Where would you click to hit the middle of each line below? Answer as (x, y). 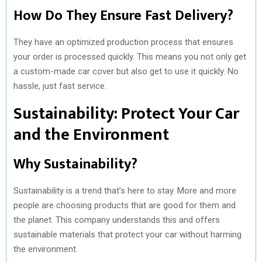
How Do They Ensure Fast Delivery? (123, 15)
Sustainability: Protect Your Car (126, 113)
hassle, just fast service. (60, 86)
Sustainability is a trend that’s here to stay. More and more (125, 190)
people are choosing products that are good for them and (125, 205)
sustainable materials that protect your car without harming (127, 234)
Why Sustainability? (75, 164)
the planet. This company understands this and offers (117, 220)
